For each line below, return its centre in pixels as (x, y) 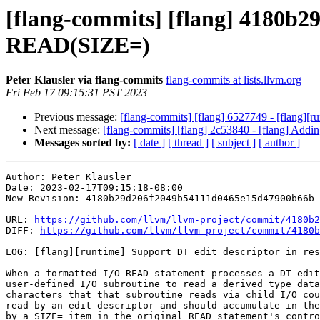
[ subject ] (234, 143)
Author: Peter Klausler (69, 177)
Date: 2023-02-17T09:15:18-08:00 (94, 188)
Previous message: (77, 117)
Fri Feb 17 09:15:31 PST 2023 (76, 93)
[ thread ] (188, 143)
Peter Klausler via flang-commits (84, 80)
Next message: (69, 130)
